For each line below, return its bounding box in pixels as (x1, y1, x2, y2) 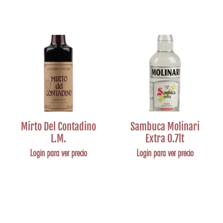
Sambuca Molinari (130, 120, 200, 133)
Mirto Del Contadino (20, 120, 96, 133)
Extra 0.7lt (145, 132, 184, 145)
